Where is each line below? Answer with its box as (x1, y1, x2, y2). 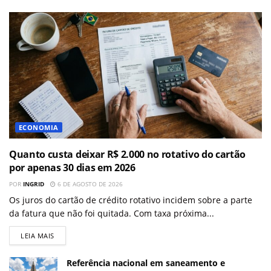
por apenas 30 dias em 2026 (9, 160, 135, 174)
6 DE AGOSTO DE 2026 (56, 179, 123, 188)
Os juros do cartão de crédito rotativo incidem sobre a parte (9, 194, 252, 206)
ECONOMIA (19, 122, 59, 132)
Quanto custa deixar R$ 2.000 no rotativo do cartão (9, 147, 246, 161)
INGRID (23, 179, 44, 188)
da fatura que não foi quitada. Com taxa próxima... (9, 207, 214, 219)
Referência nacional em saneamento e (67, 256, 225, 269)
